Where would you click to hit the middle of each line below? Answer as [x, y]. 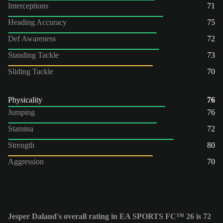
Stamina [21, 128]
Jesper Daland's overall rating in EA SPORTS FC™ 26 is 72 [110, 217]
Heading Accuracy [37, 22]
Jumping [21, 112]
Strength [21, 145]
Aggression [26, 161]
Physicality [25, 100]
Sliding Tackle [31, 71]
